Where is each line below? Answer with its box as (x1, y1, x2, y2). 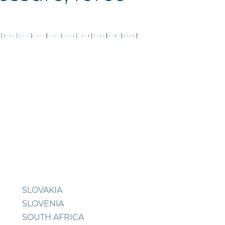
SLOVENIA (22, 199, 64, 209)
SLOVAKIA (22, 185, 62, 195)
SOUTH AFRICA (22, 212, 84, 222)
